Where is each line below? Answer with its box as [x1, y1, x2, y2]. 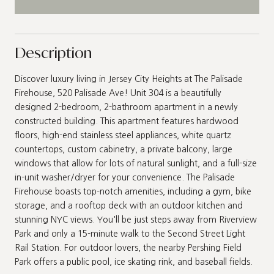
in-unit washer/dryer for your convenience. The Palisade [15, 172, 235, 182]
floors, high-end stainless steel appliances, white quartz [15, 130, 231, 139]
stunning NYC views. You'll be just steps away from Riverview [15, 215, 257, 224]
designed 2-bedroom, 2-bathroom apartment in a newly [15, 102, 238, 111]
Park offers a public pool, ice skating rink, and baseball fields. [15, 257, 253, 266]
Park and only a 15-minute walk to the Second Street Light [15, 229, 245, 238]
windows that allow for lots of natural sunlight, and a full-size [15, 158, 257, 168]
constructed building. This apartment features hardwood [15, 116, 239, 125]
